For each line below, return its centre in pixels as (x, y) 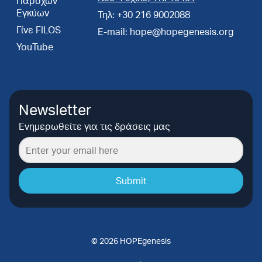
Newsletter (55, 109)
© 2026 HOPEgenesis (131, 240)
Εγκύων (33, 12)
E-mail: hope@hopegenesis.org (166, 31)
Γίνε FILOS (39, 29)
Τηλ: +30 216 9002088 (144, 14)
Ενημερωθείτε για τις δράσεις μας (94, 126)
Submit (131, 180)
